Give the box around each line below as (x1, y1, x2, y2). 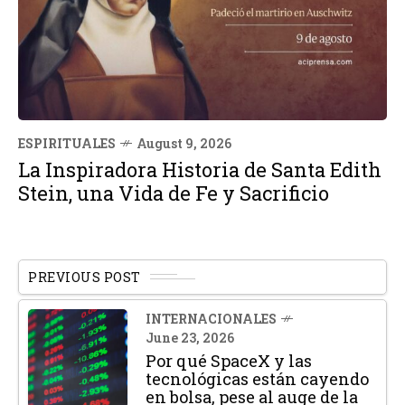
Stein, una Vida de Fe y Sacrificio (18, 179, 329, 206)
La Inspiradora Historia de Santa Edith (18, 155, 381, 183)
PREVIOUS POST (28, 268, 141, 286)
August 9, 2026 (137, 134, 231, 152)
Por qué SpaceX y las (146, 349, 312, 372)
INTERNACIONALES (146, 309, 277, 327)
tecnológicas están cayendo (146, 367, 369, 390)
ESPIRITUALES (18, 134, 116, 152)
